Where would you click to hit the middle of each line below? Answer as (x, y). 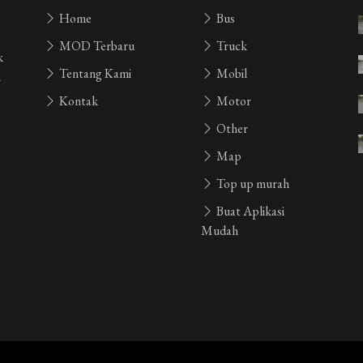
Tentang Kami (94, 73)
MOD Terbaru (96, 46)
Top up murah (252, 184)
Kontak (77, 101)
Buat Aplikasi (249, 211)
